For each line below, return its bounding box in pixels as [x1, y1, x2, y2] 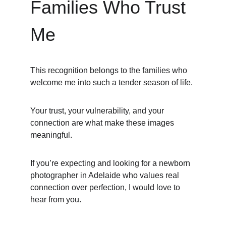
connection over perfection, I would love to [30, 183, 182, 192]
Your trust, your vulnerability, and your [30, 106, 166, 115]
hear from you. [30, 195, 81, 204]
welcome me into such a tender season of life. [30, 78, 193, 87]
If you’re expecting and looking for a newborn [30, 159, 192, 167]
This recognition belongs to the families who [30, 66, 189, 75]
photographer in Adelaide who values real [30, 171, 181, 180]
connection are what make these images [30, 119, 176, 127]
